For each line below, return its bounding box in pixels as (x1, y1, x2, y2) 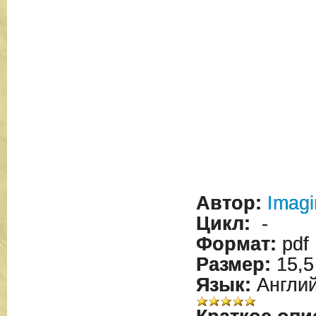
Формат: (195, 233, 276, 255)
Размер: (195, 254, 271, 275)
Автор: (195, 193, 262, 214)
